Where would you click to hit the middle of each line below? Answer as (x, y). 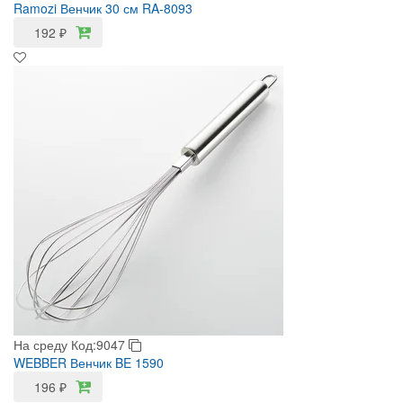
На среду (40, 345)
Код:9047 (100, 345)
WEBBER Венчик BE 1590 (89, 363)
